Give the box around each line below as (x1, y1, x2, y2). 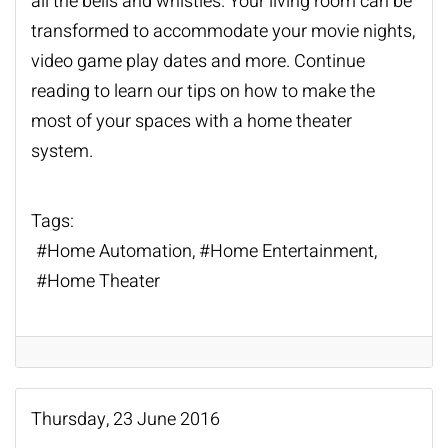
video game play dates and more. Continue (31, 47, 365, 75)
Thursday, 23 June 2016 (31, 405, 220, 433)
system (31, 137, 89, 165)
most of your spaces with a (31, 107, 247, 135)
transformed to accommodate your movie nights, (31, 17, 415, 45)
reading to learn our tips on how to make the (31, 77, 375, 105)
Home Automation (47, 238, 192, 266)
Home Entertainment (210, 238, 374, 266)
